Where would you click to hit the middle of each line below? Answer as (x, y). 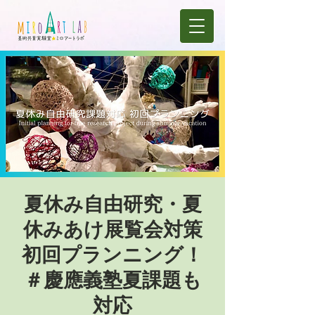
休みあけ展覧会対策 (112, 229)
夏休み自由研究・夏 (112, 204)
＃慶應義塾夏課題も (112, 279)
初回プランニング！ (112, 254)
